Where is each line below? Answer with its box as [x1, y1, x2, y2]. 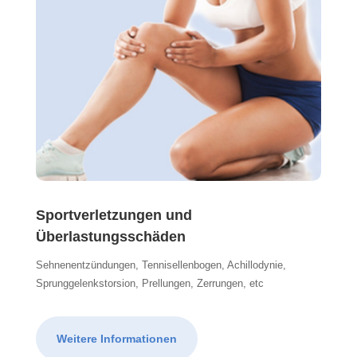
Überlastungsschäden [35, 229, 186, 245]
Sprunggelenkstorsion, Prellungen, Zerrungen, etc [35, 277, 264, 290]
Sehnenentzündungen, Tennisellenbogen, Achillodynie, [35, 259, 286, 272]
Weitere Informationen [56, 331, 177, 345]
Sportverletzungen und [35, 207, 192, 224]
